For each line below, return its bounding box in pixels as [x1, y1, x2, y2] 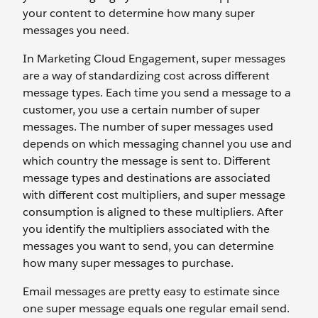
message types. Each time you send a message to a [23, 85, 291, 100]
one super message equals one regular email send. [23, 301, 290, 316]
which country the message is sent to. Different [23, 153, 270, 168]
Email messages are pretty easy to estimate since [23, 284, 280, 299]
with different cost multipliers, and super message [23, 187, 285, 202]
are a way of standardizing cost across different [23, 68, 270, 83]
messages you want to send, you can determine [23, 238, 274, 253]
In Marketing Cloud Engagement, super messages [23, 51, 285, 66]
